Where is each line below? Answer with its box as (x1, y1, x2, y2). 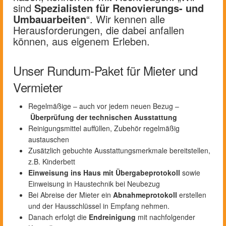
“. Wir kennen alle (86, 12, 165, 27)
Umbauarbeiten (13, 12, 86, 27)
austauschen (28, 134, 69, 145)
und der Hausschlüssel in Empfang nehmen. (28, 201, 169, 211)
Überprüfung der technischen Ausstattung (30, 112, 177, 123)
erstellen (177, 190, 206, 200)
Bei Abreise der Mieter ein (28, 190, 113, 200)
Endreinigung (89, 212, 136, 222)
